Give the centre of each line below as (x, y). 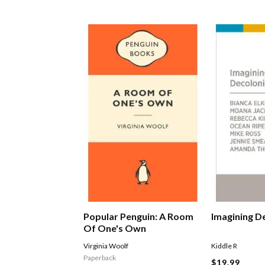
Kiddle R (224, 246)
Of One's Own (115, 228)
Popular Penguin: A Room (139, 216)
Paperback (100, 258)
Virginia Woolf (106, 246)
